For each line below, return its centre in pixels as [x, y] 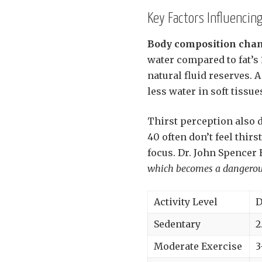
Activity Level [186, 202]
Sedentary [177, 224]
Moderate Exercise [198, 247]
